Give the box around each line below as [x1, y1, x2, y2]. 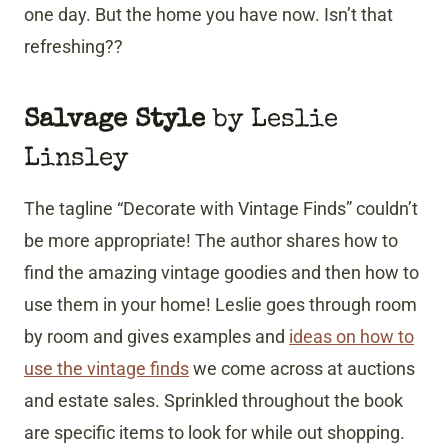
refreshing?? [24, 35, 123, 57]
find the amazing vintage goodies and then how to [24, 261, 419, 283]
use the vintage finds [24, 357, 189, 379]
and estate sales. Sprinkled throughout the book [24, 389, 403, 411]
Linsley [24, 146, 128, 173]
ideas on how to [289, 325, 414, 347]
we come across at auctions [189, 357, 415, 379]
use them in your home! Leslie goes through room [24, 293, 417, 315]
